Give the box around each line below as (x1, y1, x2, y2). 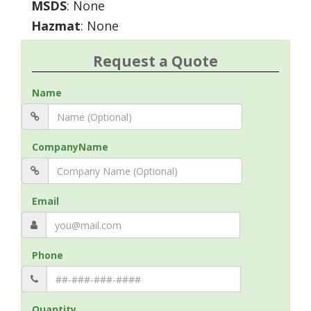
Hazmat (31, 17, 81, 34)
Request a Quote (93, 51, 218, 71)
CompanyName (32, 140, 108, 153)
